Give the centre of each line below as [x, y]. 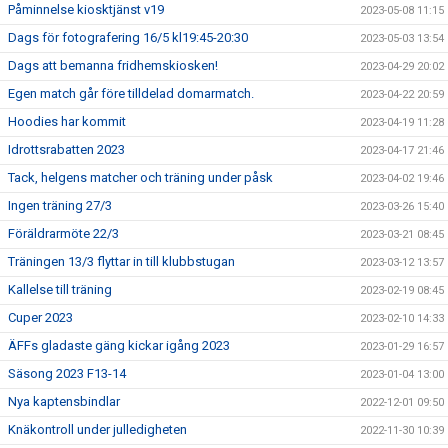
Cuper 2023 [40, 317]
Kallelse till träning [60, 289]
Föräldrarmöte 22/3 [63, 233]
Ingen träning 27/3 [60, 205]
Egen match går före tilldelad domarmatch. [131, 93]
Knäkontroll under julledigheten [97, 429]
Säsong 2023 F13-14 [67, 373]
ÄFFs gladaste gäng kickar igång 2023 [119, 345]
